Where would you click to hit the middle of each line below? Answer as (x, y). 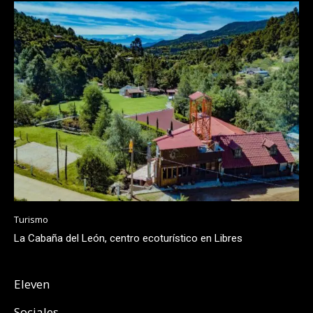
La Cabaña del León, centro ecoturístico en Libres (128, 238)
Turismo (31, 219)
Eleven (32, 284)
